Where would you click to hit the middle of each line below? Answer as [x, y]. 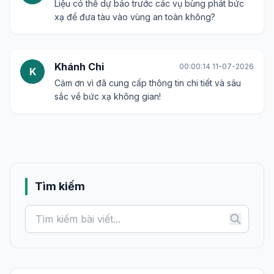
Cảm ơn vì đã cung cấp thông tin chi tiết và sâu [148, 83]
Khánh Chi [79, 67]
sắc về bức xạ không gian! [108, 96]
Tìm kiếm [60, 186]
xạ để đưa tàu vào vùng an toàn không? [135, 17]
